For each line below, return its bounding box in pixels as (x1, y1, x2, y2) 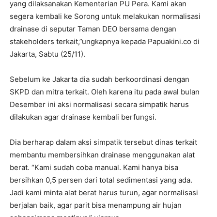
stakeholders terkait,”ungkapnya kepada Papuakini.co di (10, 36, 200, 46)
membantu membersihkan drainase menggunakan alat (10, 150, 195, 159)
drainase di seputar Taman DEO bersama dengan (10, 24, 176, 33)
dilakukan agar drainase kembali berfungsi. (10, 112, 156, 122)
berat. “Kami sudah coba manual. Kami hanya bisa (10, 162, 178, 172)
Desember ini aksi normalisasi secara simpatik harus (10, 99, 189, 109)
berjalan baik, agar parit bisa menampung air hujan (10, 200, 182, 210)
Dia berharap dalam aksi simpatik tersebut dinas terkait (10, 137, 197, 147)
